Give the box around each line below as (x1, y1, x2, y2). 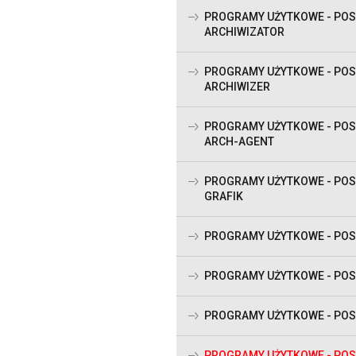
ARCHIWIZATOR (204, 25, 284, 39)
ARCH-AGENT (204, 135, 274, 149)
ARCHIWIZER (204, 80, 270, 94)
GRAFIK (204, 190, 243, 203)
